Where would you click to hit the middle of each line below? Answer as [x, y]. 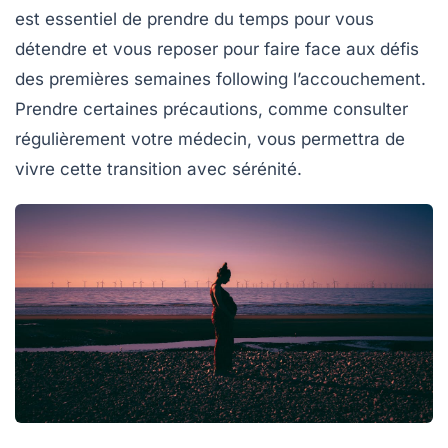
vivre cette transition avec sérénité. [158, 169]
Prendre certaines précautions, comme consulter [211, 109]
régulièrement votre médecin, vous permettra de [210, 139]
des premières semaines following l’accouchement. [220, 79]
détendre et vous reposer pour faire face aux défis [217, 49]
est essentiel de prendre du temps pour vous [194, 19]
